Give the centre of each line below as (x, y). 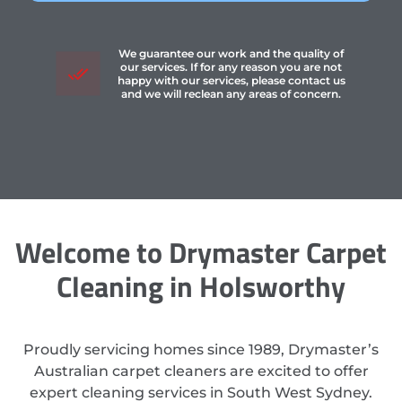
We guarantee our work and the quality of (232, 54)
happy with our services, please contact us (231, 81)
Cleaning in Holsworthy (201, 287)
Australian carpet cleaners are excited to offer (201, 371)
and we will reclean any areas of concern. (232, 94)
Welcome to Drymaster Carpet (201, 253)
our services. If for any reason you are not (232, 67)
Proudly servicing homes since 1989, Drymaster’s (201, 350)
